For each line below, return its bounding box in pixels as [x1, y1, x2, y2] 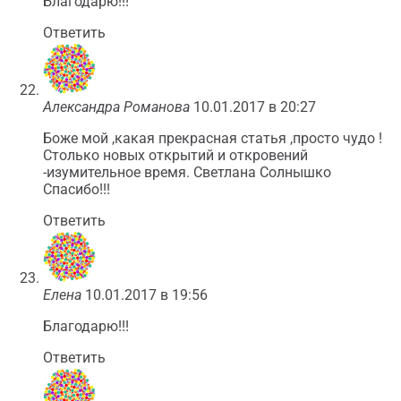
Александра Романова [43, 98, 190, 115]
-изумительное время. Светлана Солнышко [43, 164, 331, 181]
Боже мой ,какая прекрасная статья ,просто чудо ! [43, 130, 382, 147]
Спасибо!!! [43, 181, 110, 198]
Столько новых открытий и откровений [43, 147, 308, 164]
